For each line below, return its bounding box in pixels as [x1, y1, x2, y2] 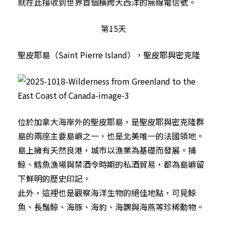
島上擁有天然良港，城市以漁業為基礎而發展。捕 [18, 143, 196, 156]
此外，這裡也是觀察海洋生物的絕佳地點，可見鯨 [18, 186, 196, 199]
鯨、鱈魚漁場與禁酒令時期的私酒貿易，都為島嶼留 [18, 158, 204, 170]
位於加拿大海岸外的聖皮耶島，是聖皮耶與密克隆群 [18, 115, 204, 128]
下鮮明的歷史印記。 [18, 172, 91, 184]
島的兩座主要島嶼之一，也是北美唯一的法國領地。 [18, 129, 204, 142]
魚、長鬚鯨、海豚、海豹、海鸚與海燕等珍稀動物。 [18, 200, 204, 213]
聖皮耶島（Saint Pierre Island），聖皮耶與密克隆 [18, 48, 200, 61]
